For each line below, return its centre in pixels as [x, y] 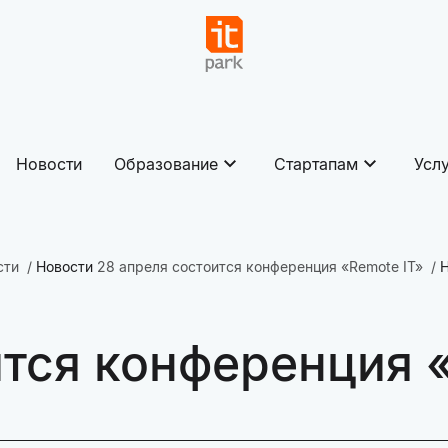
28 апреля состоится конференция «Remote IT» [260, 266]
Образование [166, 164]
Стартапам [316, 164]
